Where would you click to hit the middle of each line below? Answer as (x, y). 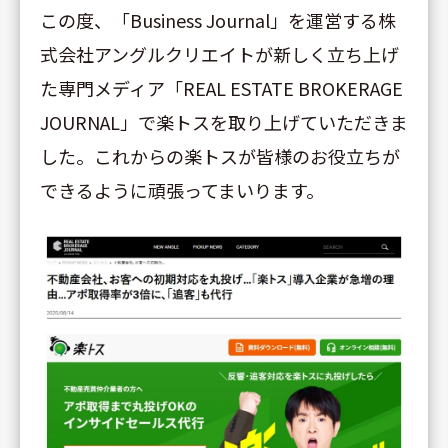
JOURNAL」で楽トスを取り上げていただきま (224, 122)
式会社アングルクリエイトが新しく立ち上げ (219, 54)
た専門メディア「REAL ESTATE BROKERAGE (221, 88)
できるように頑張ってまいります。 (182, 190)
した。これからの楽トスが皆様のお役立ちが (220, 156)
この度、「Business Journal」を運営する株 (218, 20)
